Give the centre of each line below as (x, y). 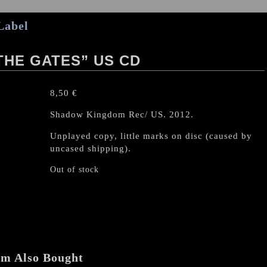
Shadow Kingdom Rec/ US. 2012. (122, 114)
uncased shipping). (91, 148)
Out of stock (74, 170)
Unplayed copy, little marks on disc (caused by (151, 136)
